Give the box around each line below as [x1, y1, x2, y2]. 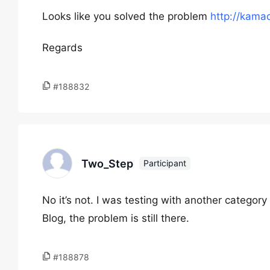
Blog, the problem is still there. [42, 212, 189, 224]
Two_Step [81, 157, 133, 170]
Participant [143, 158, 186, 168]
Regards [42, 42, 83, 54]
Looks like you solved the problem [42, 10, 210, 22]
